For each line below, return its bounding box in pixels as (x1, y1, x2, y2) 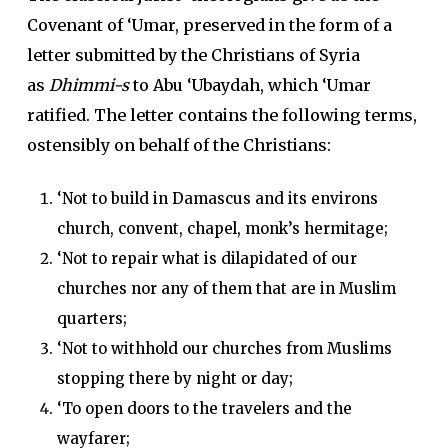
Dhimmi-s (48, 75, 129, 95)
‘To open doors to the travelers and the (56, 399, 352, 418)
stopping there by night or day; (56, 369, 293, 388)
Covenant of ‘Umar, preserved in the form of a (26, 15, 392, 35)
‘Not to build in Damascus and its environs (56, 189, 378, 208)
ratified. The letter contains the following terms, (26, 105, 417, 125)
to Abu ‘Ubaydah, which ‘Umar (128, 75, 371, 95)
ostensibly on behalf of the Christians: (26, 135, 331, 155)
